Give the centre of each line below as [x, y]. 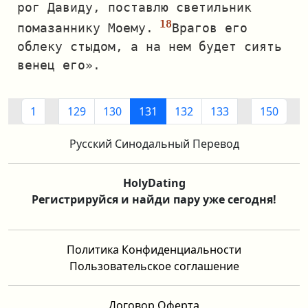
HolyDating [154, 183]
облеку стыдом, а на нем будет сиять [150, 46]
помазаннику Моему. [85, 28]
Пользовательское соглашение [154, 266]
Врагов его [210, 28]
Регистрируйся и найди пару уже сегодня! [154, 199]
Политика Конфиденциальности [154, 250]
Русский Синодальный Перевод [154, 144]
